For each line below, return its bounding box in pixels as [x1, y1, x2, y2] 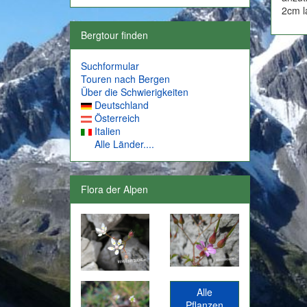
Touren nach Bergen [81, 72, 170, 86]
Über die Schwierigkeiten [81, 85, 188, 99]
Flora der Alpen [81, 182, 148, 196]
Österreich [95, 111, 140, 125]
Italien [95, 124, 121, 138]
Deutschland [95, 98, 149, 112]
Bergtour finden [81, 28, 148, 42]
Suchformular [81, 59, 139, 73]
